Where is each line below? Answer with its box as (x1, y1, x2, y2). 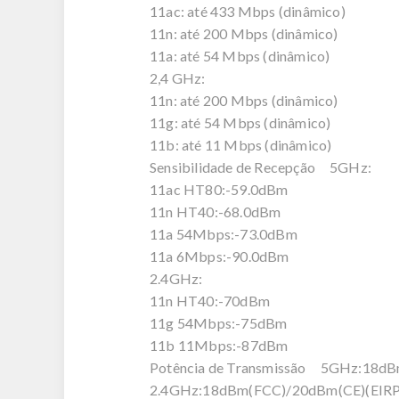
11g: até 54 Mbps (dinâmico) (150, 114, 331, 131)
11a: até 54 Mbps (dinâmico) (150, 47, 330, 64)
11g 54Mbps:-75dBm (150, 314, 288, 331)
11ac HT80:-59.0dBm (150, 181, 289, 198)
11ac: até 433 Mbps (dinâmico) (150, 3, 346, 20)
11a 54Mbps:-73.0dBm (150, 225, 297, 242)
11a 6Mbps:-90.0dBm (150, 248, 289, 265)
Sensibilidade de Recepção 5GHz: (150, 159, 371, 175)
